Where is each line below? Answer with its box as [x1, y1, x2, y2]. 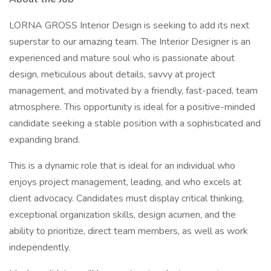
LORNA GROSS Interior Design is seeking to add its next [9, 19, 249, 32]
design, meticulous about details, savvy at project [9, 68, 215, 81]
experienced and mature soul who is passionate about [9, 51, 235, 65]
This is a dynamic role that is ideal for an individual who [9, 159, 235, 172]
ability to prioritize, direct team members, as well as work [9, 224, 248, 238]
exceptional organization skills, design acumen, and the [9, 208, 236, 221]
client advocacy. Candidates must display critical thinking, [9, 192, 244, 205]
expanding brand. [9, 133, 80, 146]
